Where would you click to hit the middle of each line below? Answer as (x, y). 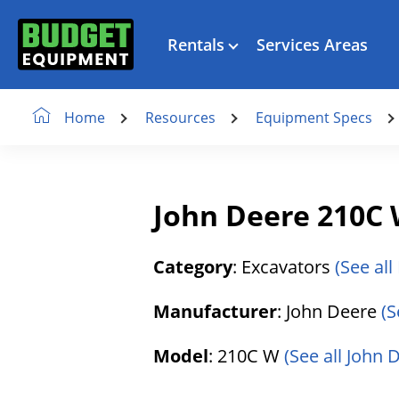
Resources (180, 117)
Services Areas (312, 44)
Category (193, 267)
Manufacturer (215, 311)
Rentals (196, 44)
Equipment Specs (314, 117)
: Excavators (284, 267)
